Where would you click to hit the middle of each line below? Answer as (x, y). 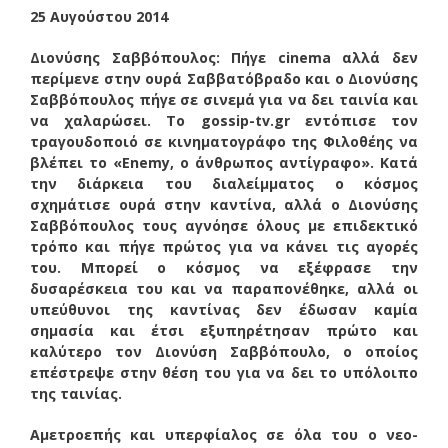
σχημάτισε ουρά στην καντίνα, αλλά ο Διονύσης (224, 204)
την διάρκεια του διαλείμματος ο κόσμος (224, 183)
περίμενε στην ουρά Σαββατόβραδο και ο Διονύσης (224, 78)
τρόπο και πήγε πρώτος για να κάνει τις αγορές (224, 246)
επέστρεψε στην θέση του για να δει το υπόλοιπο (224, 372)
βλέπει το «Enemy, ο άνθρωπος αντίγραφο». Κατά (224, 162)
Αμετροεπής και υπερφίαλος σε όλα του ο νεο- (224, 434)
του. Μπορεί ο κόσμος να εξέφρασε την (224, 267)
